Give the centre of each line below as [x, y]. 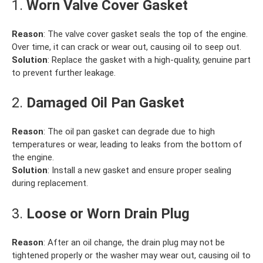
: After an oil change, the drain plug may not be [134, 242]
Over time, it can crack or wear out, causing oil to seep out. [127, 47]
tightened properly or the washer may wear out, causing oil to [131, 255]
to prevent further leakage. [64, 73]
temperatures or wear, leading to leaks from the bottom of [127, 145]
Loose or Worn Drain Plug [108, 213]
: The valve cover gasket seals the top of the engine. [146, 34]
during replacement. [50, 183]
